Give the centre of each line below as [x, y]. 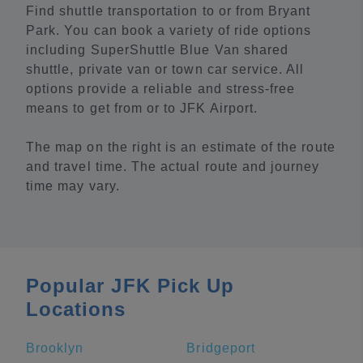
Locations [76, 309]
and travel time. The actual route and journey [173, 167]
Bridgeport [221, 348]
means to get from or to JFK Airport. [142, 108]
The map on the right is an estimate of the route [181, 147]
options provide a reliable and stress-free [161, 89]
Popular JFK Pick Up [130, 286]
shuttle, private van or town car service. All [165, 69]
